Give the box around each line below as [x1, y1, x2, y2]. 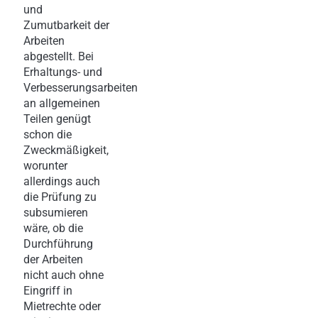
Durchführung [23, 236, 93, 251]
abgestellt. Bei [23, 49, 94, 63]
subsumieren [23, 205, 88, 219]
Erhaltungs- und [23, 65, 102, 79]
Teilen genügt [23, 111, 91, 126]
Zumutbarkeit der [23, 18, 109, 32]
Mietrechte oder [23, 299, 101, 313]
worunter [23, 158, 67, 172]
